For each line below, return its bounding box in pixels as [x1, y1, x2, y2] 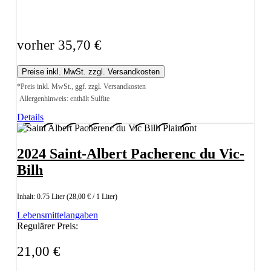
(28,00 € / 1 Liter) [67, 192, 117, 201]
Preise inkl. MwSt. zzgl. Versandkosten [22, 67, 160, 77]
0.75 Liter [37, 192, 67, 201]
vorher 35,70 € [17, 38, 102, 53]
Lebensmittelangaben [17, 209, 98, 220]
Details [17, 112, 44, 123]
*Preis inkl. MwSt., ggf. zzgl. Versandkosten [17, 82, 146, 91]
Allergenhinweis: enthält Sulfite [19, 94, 109, 103]
